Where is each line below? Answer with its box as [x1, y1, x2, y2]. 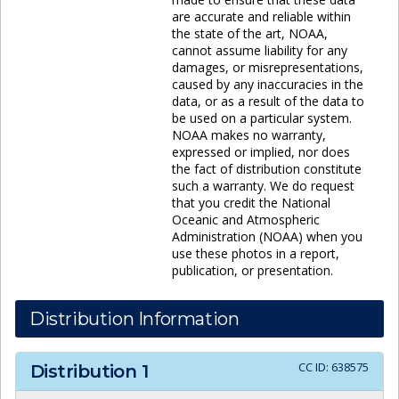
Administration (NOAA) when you [172, 227, 362, 245]
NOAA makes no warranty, [172, 126, 326, 143]
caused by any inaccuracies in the [172, 75, 363, 93]
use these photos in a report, [172, 244, 339, 262]
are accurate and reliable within [172, 7, 351, 25]
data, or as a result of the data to [172, 92, 364, 110]
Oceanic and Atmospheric [172, 210, 320, 228]
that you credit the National [172, 193, 330, 211]
